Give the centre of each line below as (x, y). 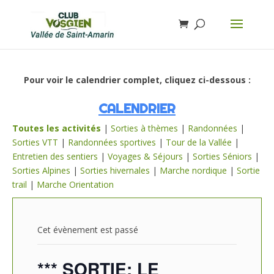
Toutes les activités (57, 128)
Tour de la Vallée (199, 142)
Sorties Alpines (41, 170)
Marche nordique (193, 170)
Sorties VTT (35, 142)
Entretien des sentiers (55, 156)
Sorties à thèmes (144, 128)
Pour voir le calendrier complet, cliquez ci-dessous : (137, 80)
